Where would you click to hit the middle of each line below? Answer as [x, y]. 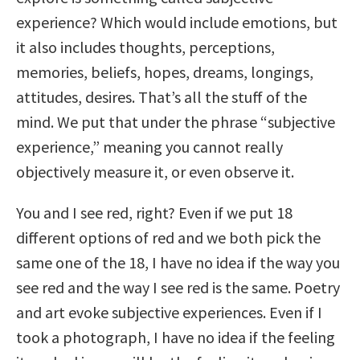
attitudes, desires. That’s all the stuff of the [162, 96]
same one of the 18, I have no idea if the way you [178, 262]
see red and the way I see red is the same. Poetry [178, 287]
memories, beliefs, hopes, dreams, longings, [165, 72]
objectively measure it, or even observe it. [155, 171]
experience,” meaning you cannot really [149, 146]
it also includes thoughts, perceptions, [145, 47]
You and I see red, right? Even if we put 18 [154, 212]
